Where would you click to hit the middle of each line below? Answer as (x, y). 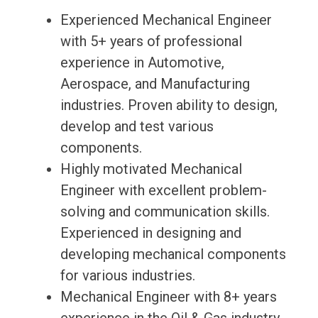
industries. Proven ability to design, (169, 105)
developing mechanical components (173, 254)
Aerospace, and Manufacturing (155, 84)
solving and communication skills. (165, 212)
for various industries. (127, 276)
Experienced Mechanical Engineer (166, 20)
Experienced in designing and (150, 233)
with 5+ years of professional (151, 42)
